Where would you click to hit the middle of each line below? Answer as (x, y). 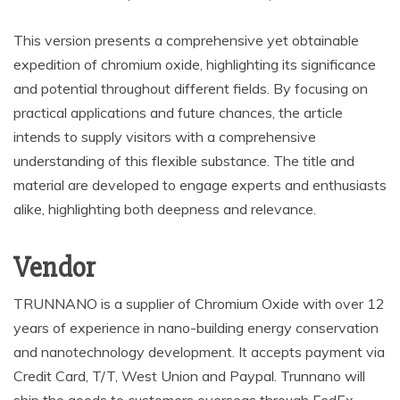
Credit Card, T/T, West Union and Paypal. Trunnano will (189, 376)
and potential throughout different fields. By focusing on (191, 88)
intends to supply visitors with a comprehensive (165, 137)
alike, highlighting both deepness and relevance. (165, 209)
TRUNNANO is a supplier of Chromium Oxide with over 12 (199, 304)
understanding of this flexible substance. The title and (184, 161)
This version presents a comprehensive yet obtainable (186, 40)
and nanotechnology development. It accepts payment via (199, 352)
